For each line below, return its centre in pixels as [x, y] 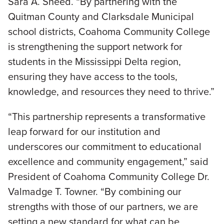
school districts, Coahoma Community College [109, 31]
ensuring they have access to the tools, [93, 76]
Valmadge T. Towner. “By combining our [95, 191]
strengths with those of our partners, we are [103, 206]
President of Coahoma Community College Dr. [109, 176]
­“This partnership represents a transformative [107, 116]
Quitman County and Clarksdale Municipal [101, 16]
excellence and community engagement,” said [108, 161]
